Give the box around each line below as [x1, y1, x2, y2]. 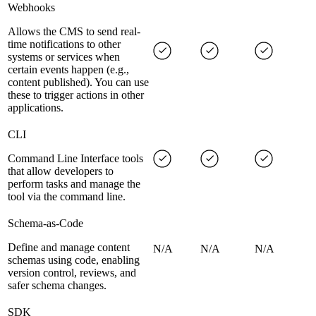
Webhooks [8, 1, 55, 14]
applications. [8, 102, 63, 114]
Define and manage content [8, 241, 130, 254]
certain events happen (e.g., [8, 63, 129, 76]
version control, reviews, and [8, 267, 136, 279]
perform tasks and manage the [8, 178, 140, 190]
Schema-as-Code [8, 217, 83, 230]
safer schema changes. [8, 279, 107, 292]
